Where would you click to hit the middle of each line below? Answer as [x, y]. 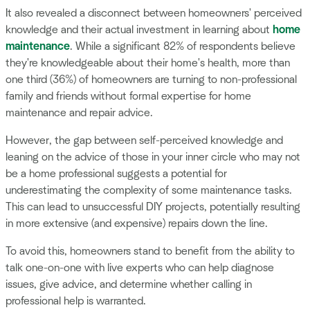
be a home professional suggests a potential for [116, 174]
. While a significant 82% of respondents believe [183, 47]
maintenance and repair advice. [79, 113]
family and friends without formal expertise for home [128, 97]
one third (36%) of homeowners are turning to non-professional [151, 80]
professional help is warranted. [76, 301]
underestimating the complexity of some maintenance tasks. [149, 191]
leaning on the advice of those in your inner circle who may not [153, 157]
